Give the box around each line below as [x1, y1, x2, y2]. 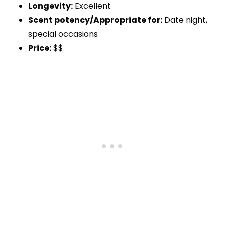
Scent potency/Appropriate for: [28, 14, 162, 26]
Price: [28, 42, 51, 54]
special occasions [28, 28, 98, 40]
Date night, [162, 14, 207, 26]
